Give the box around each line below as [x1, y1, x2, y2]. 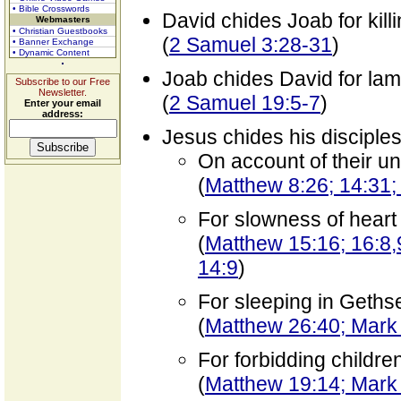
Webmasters [35, 14, 90, 24]
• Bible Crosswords [13, 4, 90, 13]
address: [42, 108, 83, 119]
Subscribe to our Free [15, 76, 110, 87]
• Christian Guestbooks [13, 26, 107, 36]
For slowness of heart [198, 208, 397, 231]
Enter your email [24, 98, 101, 108]
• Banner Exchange [13, 37, 94, 47]
